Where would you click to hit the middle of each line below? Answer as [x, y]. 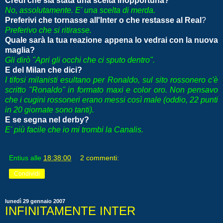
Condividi [27, 173]
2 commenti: [100, 158]
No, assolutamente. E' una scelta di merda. [80, 10]
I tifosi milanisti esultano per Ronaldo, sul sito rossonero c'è [111, 80]
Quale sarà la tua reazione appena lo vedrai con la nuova [111, 40]
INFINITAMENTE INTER [70, 211]
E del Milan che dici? [44, 70]
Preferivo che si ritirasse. [48, 30]
